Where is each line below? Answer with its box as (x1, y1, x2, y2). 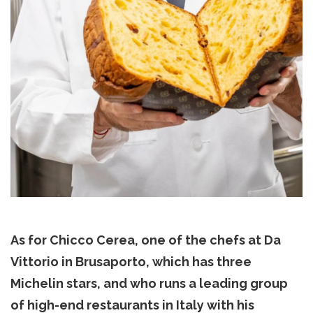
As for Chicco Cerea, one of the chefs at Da (10, 232, 281, 247)
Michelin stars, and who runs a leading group (10, 275, 288, 291)
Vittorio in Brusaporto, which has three (10, 254, 252, 269)
